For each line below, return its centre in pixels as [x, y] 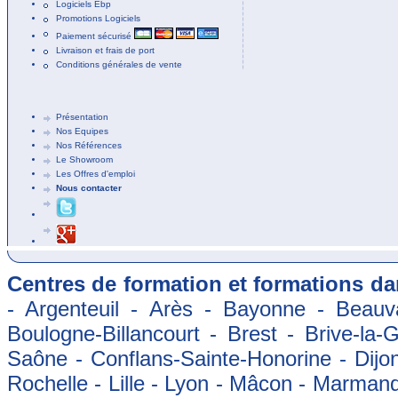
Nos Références [89, 145]
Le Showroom [84, 159]
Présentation [82, 116]
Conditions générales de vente [119, 64]
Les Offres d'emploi [96, 173]
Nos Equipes [82, 131]
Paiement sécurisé [95, 36]
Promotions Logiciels [98, 18]
